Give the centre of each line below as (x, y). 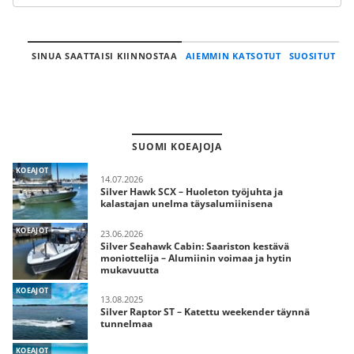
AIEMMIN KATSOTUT (233, 56)
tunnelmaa (126, 324)
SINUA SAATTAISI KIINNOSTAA (104, 56)
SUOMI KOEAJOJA (177, 147)
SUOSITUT (312, 56)
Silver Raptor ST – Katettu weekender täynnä (205, 312)
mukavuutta (130, 269)
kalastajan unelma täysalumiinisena (186, 203)
